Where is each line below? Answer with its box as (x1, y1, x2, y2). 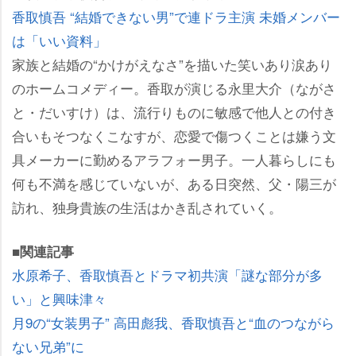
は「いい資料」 (12, 29, 106, 50)
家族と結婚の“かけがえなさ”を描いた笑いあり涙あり (12, 53, 332, 74)
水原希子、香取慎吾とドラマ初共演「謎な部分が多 (12, 264, 323, 284)
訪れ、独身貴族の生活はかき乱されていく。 (12, 196, 282, 217)
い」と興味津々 (12, 288, 106, 308)
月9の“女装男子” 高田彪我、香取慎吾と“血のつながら (12, 311, 335, 332)
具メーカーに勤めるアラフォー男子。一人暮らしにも (12, 149, 336, 169)
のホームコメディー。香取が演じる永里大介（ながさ (12, 77, 336, 98)
